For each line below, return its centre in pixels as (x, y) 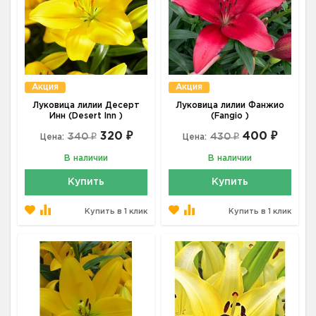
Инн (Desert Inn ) (86, 116)
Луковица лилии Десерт (86, 105)
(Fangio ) (230, 116)
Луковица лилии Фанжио (230, 105)
